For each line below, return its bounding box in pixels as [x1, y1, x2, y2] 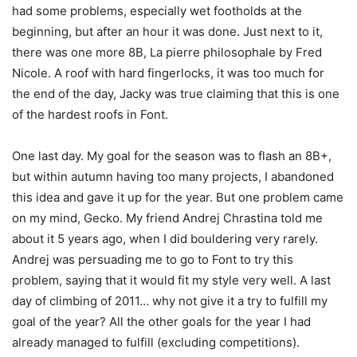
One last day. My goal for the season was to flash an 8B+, [12, 148, 331, 164]
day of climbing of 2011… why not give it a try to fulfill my [12, 293, 328, 309]
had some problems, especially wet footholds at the [12, 3, 302, 19]
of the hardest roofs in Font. [12, 107, 168, 123]
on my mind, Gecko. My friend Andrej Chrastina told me [12, 210, 323, 226]
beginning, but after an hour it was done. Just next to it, [12, 24, 323, 40]
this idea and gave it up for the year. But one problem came [12, 190, 343, 206]
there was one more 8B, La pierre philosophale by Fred [12, 45, 322, 61]
